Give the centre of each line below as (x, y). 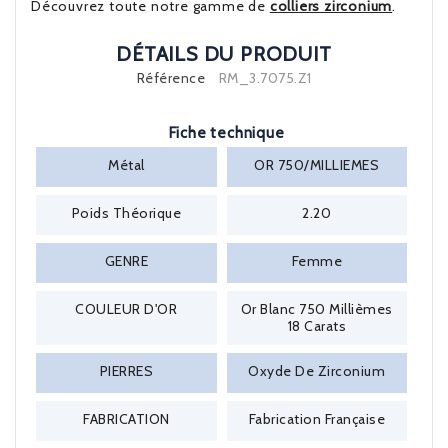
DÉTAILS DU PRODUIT (224, 54)
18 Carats (316, 326)
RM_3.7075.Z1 (265, 78)
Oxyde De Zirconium (317, 371)
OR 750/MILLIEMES (317, 165)
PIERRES (126, 371)
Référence (170, 78)
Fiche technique (226, 133)
